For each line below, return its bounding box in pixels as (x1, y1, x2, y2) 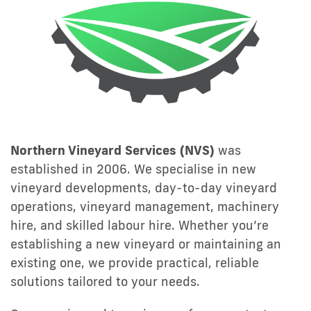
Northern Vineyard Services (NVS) (10, 141, 215, 158)
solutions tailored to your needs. (10, 272, 200, 289)
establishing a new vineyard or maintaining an (10, 235, 281, 252)
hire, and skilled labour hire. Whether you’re (10, 216, 269, 233)
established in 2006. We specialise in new (10, 160, 256, 177)
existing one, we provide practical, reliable (10, 253, 259, 271)
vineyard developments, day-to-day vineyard (10, 178, 277, 196)
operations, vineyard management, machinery (10, 197, 279, 215)
